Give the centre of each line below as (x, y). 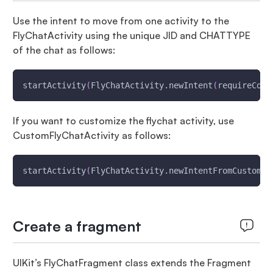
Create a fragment (77, 226)
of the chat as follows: (64, 50)
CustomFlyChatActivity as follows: (91, 135)
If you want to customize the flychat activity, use (123, 121)
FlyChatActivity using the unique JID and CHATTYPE (131, 35)
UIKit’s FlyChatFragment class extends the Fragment (132, 263)
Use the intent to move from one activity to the (121, 21)
